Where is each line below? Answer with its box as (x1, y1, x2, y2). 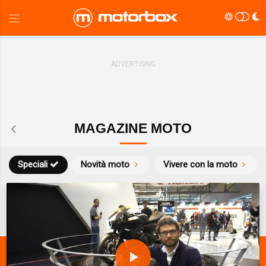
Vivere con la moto (163, 159, 237, 170)
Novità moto (81, 159, 130, 170)
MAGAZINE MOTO (74, 121, 192, 136)
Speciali (18, 159, 47, 170)
